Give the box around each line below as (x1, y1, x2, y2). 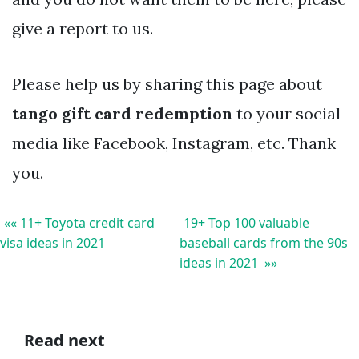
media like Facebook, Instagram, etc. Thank (12, 133, 336, 154)
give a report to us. (12, 18, 153, 39)
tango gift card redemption (12, 103, 232, 124)
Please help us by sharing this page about (12, 74, 322, 95)
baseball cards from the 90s (179, 234, 348, 252)
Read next (24, 329, 105, 352)
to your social (232, 103, 341, 124)
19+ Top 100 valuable (184, 214, 309, 232)
